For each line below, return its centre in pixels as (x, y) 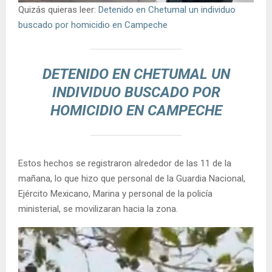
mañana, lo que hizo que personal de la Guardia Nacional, (132, 179)
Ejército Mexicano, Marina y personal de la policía (115, 194)
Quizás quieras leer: (58, 10)
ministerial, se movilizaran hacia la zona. (98, 209)
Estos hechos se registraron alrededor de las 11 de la (125, 164)
